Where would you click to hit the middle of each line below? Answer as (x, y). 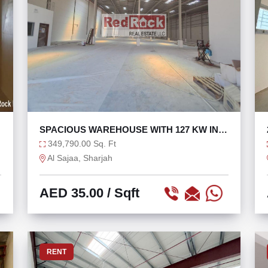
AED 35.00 (71, 193)
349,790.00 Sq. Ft (81, 144)
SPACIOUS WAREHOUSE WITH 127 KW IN (129, 130)
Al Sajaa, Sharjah (79, 158)
